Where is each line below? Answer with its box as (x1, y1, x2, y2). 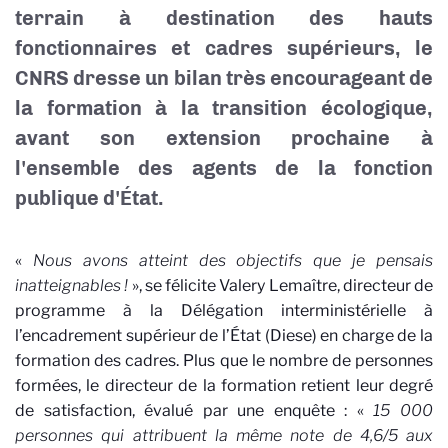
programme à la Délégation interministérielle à (15, 301, 433, 320)
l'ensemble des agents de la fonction (15, 156, 433, 180)
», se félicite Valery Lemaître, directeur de (128, 276, 433, 295)
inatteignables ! (15, 276, 129, 295)
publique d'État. (15, 186, 164, 210)
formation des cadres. (15, 351, 180, 370)
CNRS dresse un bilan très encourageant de (15, 66, 433, 90)
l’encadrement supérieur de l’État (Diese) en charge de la (15, 326, 433, 345)
